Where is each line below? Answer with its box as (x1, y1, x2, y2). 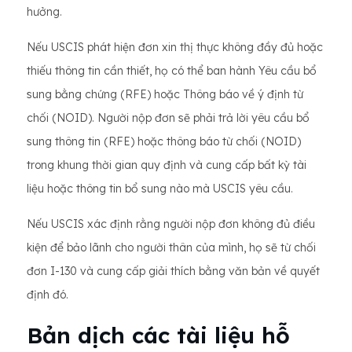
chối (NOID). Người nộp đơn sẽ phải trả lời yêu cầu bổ (27, 111, 310, 126)
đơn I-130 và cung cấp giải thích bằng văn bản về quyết (27, 264, 320, 279)
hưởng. (27, 5, 62, 20)
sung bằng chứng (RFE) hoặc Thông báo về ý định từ (27, 87, 303, 102)
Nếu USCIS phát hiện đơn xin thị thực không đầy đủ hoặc (27, 40, 323, 55)
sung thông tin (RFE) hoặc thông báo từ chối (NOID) (27, 134, 301, 149)
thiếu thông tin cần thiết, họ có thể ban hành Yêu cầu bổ (27, 64, 317, 79)
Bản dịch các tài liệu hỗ (27, 321, 290, 350)
